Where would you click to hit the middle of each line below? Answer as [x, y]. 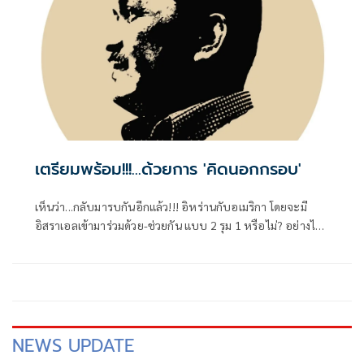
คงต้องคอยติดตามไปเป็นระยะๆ [111, 243]
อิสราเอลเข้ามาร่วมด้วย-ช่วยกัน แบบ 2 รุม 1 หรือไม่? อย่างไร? [181, 225]
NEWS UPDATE [73, 345]
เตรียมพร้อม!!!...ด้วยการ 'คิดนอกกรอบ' [168, 169]
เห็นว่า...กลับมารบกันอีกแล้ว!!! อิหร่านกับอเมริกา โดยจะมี [171, 206]
